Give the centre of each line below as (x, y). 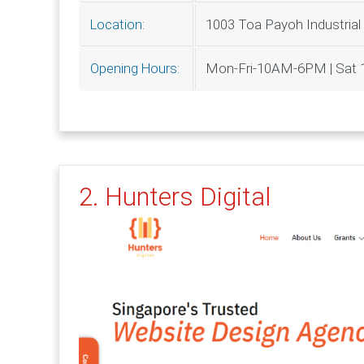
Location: (119, 25)
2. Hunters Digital (175, 197)
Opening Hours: (136, 69)
